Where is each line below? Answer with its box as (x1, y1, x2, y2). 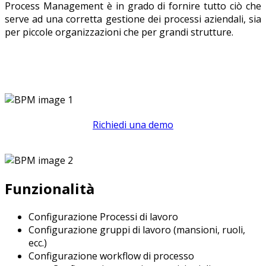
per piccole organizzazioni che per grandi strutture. (5, 26, 233, 39)
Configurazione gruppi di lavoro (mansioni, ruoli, (28, 223, 245, 236)
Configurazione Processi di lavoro (28, 210, 178, 223)
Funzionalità (5, 179, 94, 199)
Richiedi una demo (93, 118, 173, 132)
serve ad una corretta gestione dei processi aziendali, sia (5, 12, 261, 26)
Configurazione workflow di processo (28, 249, 194, 262)
